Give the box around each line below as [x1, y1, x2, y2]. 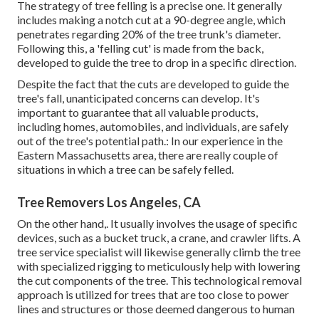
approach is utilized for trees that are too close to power [17, 288, 289, 302]
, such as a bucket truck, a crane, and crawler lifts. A [54, 231, 300, 245]
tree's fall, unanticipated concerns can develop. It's [17, 91, 260, 105]
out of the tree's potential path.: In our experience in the [17, 134, 283, 148]
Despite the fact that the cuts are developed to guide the [17, 77, 289, 91]
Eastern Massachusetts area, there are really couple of [17, 148, 278, 162]
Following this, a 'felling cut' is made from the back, [17, 41, 263, 56]
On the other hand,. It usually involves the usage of [17, 216, 259, 231]
